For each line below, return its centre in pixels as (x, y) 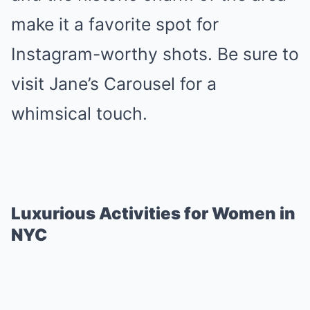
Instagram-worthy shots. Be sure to (155, 54)
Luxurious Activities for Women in (153, 213)
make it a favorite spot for (115, 24)
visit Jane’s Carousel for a (114, 84)
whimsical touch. (79, 113)
